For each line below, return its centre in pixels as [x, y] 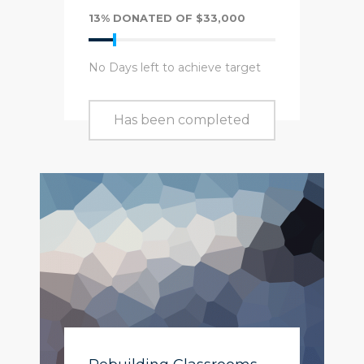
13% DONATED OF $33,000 [167, 18]
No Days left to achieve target [175, 67]
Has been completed [182, 120]
